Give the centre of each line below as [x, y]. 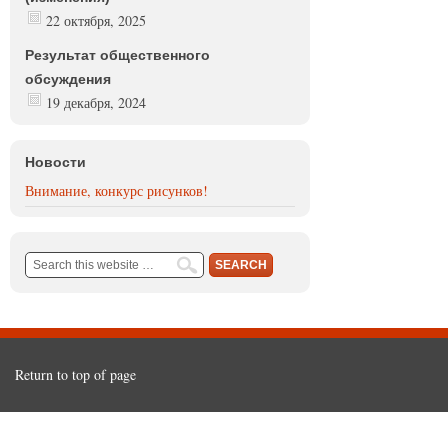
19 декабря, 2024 [96, 103]
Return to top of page [75, 375]
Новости [55, 162]
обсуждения [68, 79]
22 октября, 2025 [96, 21]
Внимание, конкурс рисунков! [116, 191]
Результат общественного [117, 55]
